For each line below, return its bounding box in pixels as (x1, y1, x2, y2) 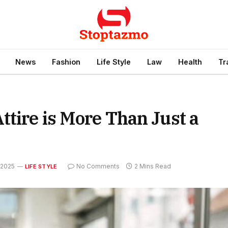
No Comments (76, 162, 120, 170)
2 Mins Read (134, 162, 172, 170)
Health (178, 57, 202, 66)
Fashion (51, 57, 80, 66)
